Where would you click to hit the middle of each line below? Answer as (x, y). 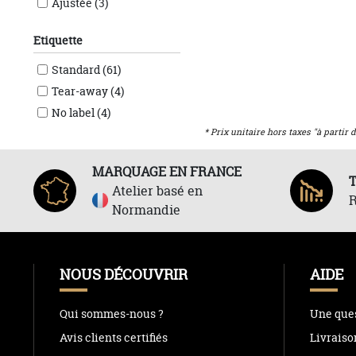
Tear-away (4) (87, 91)
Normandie (146, 210)
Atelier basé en (157, 191)
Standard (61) (86, 70)
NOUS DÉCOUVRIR (123, 275)
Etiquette (58, 40)
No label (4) (81, 112)
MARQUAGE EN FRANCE (166, 172)
